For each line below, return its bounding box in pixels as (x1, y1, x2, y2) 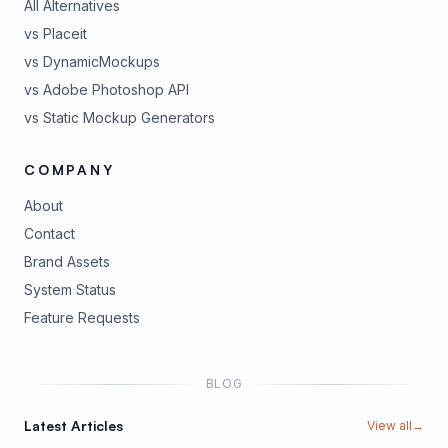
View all (367, 418, 412, 433)
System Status (24, 281, 116, 298)
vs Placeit (24, 25, 87, 42)
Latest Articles (24, 417, 123, 434)
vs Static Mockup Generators (24, 109, 215, 126)
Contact (24, 225, 75, 242)
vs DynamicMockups (24, 53, 160, 70)
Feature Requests (24, 309, 140, 326)
